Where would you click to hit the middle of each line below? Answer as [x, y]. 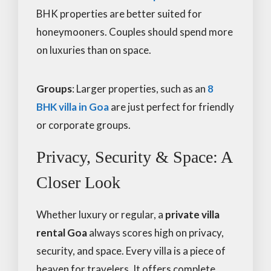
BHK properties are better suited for [119, 13]
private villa [192, 214]
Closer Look [78, 182]
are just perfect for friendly [171, 106]
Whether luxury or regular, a [101, 214]
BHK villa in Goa [73, 106]
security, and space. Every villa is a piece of [131, 250]
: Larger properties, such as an [140, 88]
